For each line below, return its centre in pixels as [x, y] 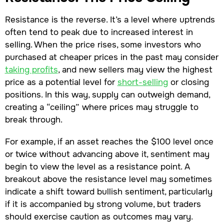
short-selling [142, 82]
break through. [35, 119]
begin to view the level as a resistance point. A [97, 166]
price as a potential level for [61, 82]
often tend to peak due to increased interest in [99, 32]
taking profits [31, 69]
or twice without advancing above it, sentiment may [107, 154]
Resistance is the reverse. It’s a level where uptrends [110, 19]
